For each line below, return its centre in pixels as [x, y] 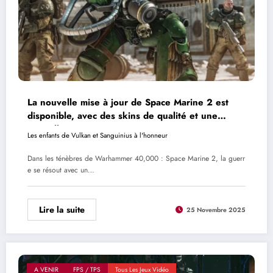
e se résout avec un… [61, 170]
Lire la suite [62, 210]
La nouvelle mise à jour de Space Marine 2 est [128, 102]
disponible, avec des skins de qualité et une [122, 115]
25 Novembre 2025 [216, 210]
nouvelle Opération [69, 129]
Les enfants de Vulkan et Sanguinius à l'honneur [97, 135]
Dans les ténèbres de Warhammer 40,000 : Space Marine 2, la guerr [136, 159]
